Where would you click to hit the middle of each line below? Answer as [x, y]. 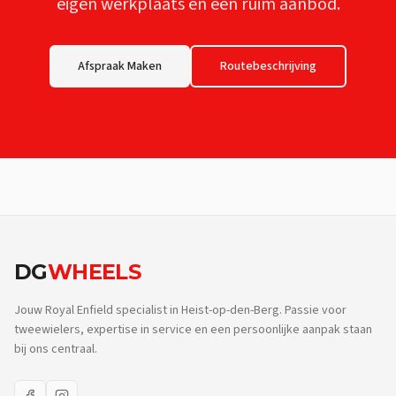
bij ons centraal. [56, 349]
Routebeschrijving [268, 66]
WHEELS [94, 272]
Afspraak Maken [120, 66]
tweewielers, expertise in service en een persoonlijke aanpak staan [193, 330]
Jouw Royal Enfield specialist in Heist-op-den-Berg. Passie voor [180, 310]
